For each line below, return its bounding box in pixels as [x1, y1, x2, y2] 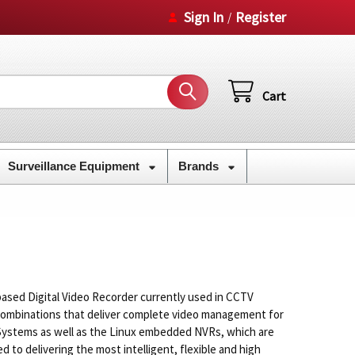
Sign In [184, 7, 224, 26]
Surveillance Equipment [7, 158, 143, 173]
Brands [177, 158, 222, 173]
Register [235, 7, 287, 26]
